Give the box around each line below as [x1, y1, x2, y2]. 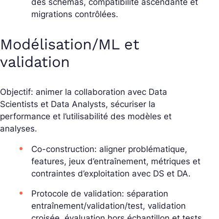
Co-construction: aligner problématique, [31, 144, 187, 154]
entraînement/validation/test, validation [31, 200, 186, 211]
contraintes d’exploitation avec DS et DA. [31, 168, 191, 178]
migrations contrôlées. [31, 9, 118, 20]
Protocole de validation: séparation [31, 188, 168, 198]
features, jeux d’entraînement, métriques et [31, 156, 200, 166]
